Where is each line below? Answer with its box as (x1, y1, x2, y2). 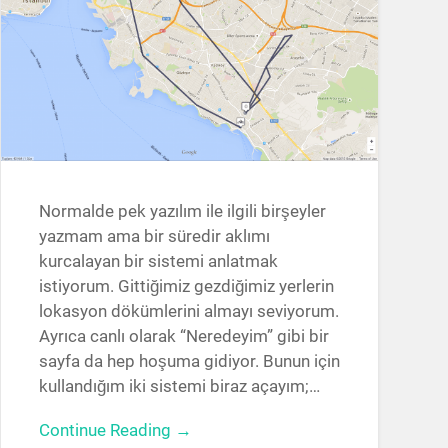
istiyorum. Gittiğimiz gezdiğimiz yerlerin (38, 275, 334, 296)
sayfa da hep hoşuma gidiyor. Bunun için (38, 350, 340, 371)
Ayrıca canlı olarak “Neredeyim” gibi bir (38, 325, 329, 346)
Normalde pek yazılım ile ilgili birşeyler (38, 200, 326, 221)
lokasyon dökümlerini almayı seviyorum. (38, 300, 339, 321)
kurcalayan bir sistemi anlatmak (38, 250, 278, 271)
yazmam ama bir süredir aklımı (38, 225, 270, 246)
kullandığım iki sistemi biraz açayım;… (38, 375, 320, 396)
